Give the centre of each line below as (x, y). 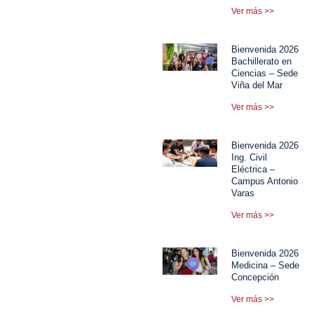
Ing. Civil (250, 157)
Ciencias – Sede (265, 73)
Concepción (255, 277)
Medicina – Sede (266, 265)
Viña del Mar (257, 85)
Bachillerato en (262, 61)
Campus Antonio (265, 181)
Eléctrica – (253, 169)
